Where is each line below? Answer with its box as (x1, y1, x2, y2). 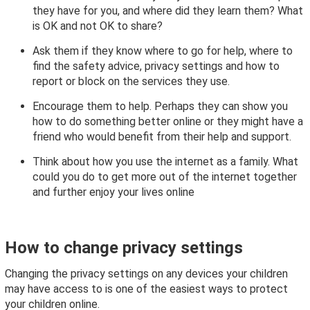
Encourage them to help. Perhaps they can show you (33, 100, 288, 113)
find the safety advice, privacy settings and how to (33, 60, 280, 73)
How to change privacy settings (5, 238, 243, 258)
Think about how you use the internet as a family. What (33, 155, 298, 169)
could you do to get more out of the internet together (33, 170, 297, 184)
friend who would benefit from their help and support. (33, 130, 291, 144)
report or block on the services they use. (33, 75, 230, 89)
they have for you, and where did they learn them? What (33, 4, 303, 18)
